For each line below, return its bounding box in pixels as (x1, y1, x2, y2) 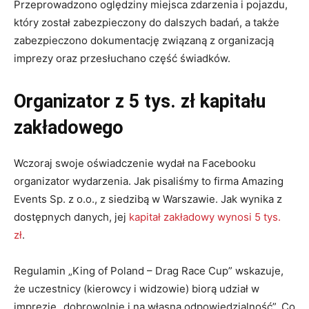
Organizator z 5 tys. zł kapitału (14, 90, 266, 113)
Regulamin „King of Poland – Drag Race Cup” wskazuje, (14, 264, 283, 278)
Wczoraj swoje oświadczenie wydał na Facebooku (14, 157, 256, 170)
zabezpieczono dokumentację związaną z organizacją (14, 34, 274, 48)
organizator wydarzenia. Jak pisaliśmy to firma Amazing (14, 175, 283, 188)
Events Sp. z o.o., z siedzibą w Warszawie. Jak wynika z (14, 192, 282, 206)
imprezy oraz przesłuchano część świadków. (14, 52, 230, 66)
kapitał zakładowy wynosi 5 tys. (129, 210, 281, 224)
